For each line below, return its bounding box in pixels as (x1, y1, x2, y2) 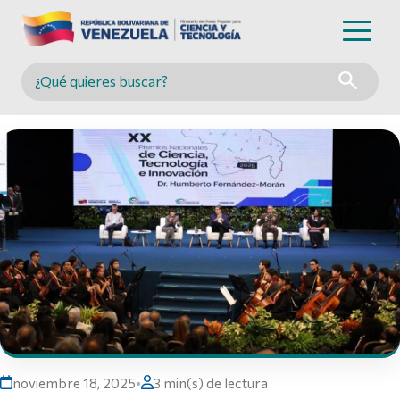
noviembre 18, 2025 (12, 374, 136, 391)
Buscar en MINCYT (31, 82, 169, 103)
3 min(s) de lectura (154, 374, 268, 391)
